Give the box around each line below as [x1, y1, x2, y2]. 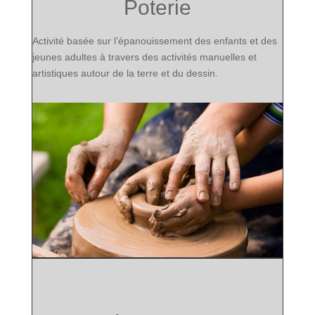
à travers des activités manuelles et [96, 51, 257, 63]
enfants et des [213, 35, 277, 47]
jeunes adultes [32, 51, 97, 63]
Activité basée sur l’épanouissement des [32, 35, 214, 47]
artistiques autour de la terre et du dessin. [32, 67, 218, 79]
